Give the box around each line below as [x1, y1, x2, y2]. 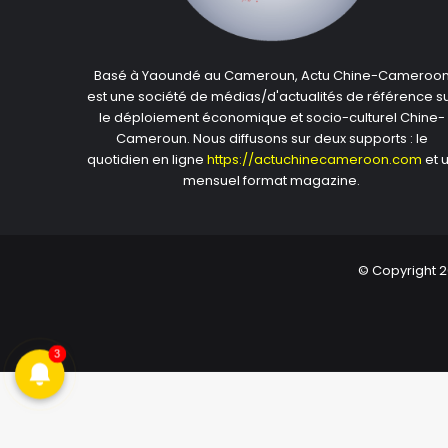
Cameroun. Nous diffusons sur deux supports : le [115, 129, 428, 149]
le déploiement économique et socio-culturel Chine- [98, 108, 445, 128]
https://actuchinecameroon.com [207, 150, 422, 170]
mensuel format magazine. [183, 171, 361, 191]
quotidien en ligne [87, 150, 207, 170]
